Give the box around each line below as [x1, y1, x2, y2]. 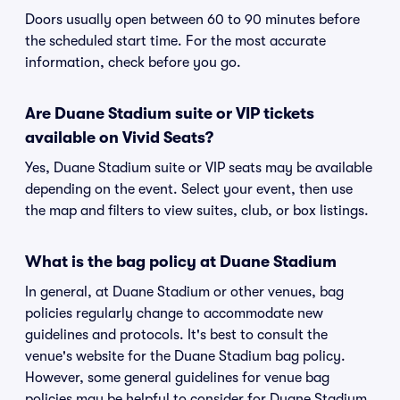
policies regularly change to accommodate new [25, 305, 323, 321]
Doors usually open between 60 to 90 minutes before [25, 12, 360, 28]
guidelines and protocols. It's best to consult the [25, 327, 328, 343]
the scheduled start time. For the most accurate [25, 33, 326, 49]
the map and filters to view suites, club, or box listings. [25, 203, 369, 219]
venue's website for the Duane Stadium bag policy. [25, 348, 346, 364]
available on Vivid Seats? [25, 129, 213, 146]
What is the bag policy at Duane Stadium [25, 253, 337, 271]
